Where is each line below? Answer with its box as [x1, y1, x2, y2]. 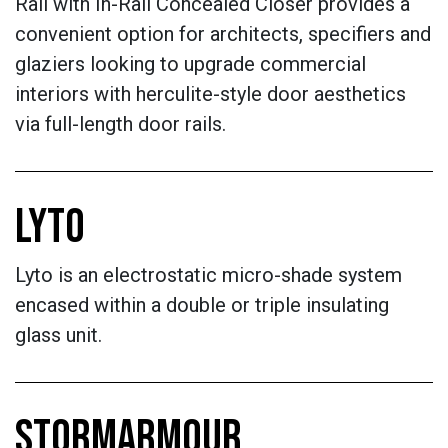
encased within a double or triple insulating [15, 293, 389, 317]
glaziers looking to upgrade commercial [15, 52, 366, 76]
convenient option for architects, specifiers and [15, 22, 431, 46]
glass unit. [15, 323, 102, 347]
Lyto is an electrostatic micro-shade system [15, 263, 402, 287]
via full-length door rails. [15, 112, 231, 136]
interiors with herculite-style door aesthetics [15, 82, 406, 106]
